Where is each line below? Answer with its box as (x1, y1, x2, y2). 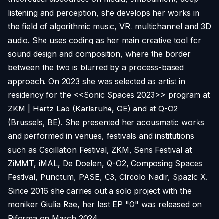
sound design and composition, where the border (8, 49, 191, 59)
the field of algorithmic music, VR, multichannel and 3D (8, 22, 211, 31)
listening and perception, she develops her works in (8, 8, 199, 18)
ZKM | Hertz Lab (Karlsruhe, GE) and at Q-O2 (8, 104, 178, 113)
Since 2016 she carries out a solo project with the (8, 186, 192, 196)
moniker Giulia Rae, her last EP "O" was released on (8, 199, 202, 209)
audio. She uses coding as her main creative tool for (8, 35, 201, 45)
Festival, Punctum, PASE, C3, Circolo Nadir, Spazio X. (8, 172, 208, 182)
